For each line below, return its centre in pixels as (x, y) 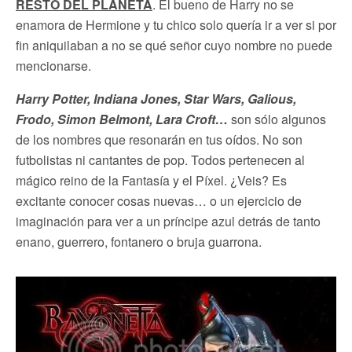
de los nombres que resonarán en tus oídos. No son (159, 139)
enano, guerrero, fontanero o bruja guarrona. (139, 241)
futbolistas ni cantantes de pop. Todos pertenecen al (160, 159)
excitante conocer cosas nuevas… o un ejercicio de (159, 200)
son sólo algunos (277, 119)
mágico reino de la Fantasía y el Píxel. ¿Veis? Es (151, 180)
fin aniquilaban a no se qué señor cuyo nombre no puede (174, 45)
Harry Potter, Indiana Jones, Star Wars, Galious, (156, 98)
